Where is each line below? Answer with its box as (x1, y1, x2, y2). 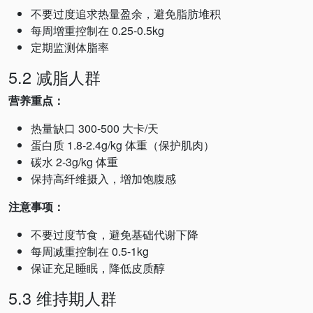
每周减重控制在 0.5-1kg (31, 243, 149, 259)
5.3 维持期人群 (8, 286, 117, 310)
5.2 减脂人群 (8, 65, 101, 89)
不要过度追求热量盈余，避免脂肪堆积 (31, 6, 221, 22)
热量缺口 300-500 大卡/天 (31, 120, 159, 136)
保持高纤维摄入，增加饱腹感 (31, 170, 176, 187)
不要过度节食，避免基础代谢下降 (31, 226, 198, 242)
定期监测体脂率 (31, 39, 109, 55)
